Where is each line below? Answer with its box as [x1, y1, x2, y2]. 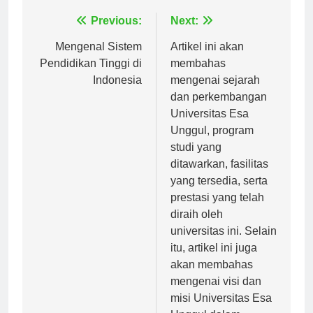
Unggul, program [170, 136, 254, 149]
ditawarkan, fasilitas [170, 170, 268, 182]
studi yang [170, 153, 221, 166]
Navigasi [36, 27, 104, 46]
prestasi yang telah [170, 203, 264, 216]
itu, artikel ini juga [170, 254, 257, 266]
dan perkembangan [170, 103, 267, 115]
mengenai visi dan [170, 287, 261, 300]
